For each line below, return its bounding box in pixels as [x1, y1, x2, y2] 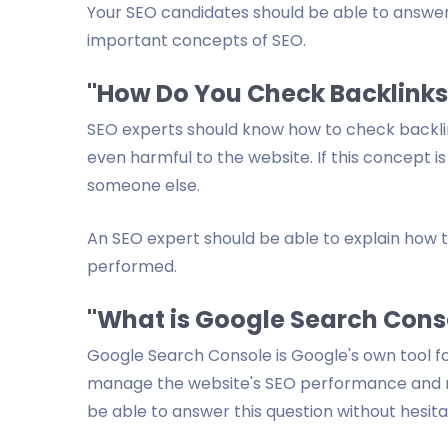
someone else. [87, 174, 200, 197]
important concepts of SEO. [87, 29, 306, 52]
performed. [87, 255, 177, 278]
